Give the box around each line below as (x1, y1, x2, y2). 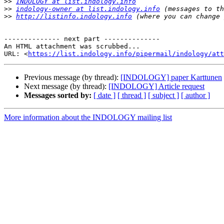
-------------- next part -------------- (4, 35, 160, 43)
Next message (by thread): (24, 82, 108, 91)
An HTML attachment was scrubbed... (4, 42, 140, 50)
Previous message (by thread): (24, 73, 120, 82)
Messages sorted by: (24, 91, 91, 100)
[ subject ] (148, 91, 179, 100)
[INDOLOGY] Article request (108, 82, 204, 91)
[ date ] (93, 91, 115, 100)
